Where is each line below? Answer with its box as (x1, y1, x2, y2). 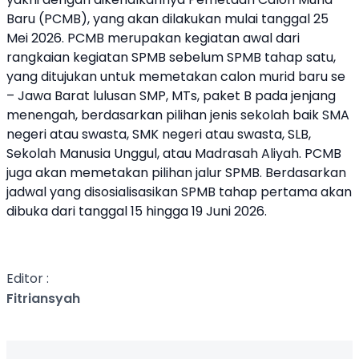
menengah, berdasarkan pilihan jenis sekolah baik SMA (6, 106, 349, 124)
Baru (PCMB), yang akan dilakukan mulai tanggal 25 (6, 10, 329, 28)
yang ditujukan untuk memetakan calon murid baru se (6, 67, 345, 86)
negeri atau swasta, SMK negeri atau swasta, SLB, (6, 125, 311, 143)
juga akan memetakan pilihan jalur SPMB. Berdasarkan (6, 163, 346, 182)
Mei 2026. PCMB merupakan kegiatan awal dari (6, 29, 300, 47)
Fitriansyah (6, 289, 80, 308)
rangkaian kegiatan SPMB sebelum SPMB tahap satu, (6, 48, 336, 67)
